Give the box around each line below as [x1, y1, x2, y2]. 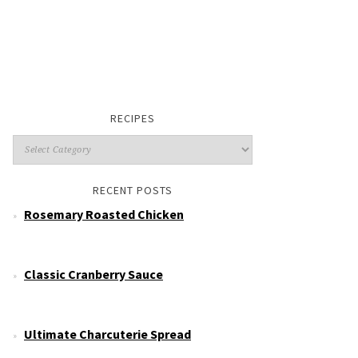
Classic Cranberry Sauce [24, 266, 163, 282]
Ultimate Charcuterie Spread [24, 326, 191, 342]
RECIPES [110, 111, 155, 125]
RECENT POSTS [93, 183, 173, 197]
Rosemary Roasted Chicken [24, 206, 184, 222]
